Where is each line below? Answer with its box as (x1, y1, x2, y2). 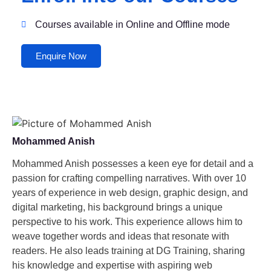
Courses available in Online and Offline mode (34, 19, 230, 30)
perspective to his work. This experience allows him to (12, 216, 243, 227)
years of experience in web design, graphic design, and (12, 187, 248, 198)
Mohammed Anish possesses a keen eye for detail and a (12, 158, 253, 169)
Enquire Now (36, 50, 87, 61)
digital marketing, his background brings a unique (12, 201, 223, 212)
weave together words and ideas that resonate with (12, 230, 229, 241)
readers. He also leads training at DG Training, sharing (12, 245, 245, 256)
